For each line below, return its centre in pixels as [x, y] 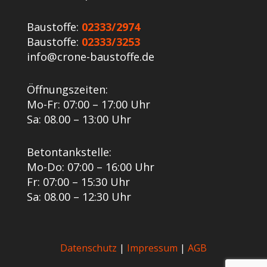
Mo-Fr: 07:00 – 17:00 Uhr [88, 104]
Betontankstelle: [69, 152]
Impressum [152, 248]
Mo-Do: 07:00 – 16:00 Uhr [90, 167]
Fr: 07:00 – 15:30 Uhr [78, 181]
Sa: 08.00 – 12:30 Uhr [79, 196]
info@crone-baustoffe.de [90, 56]
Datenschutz [88, 248]
